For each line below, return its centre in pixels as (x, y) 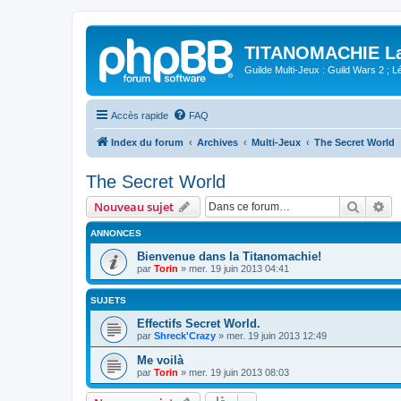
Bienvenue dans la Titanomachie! (229, 256)
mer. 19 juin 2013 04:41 (239, 268)
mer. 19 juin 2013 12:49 (277, 335)
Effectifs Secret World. (199, 323)
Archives (218, 142)
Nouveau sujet (134, 206)
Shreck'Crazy (185, 335)
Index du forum (147, 142)
